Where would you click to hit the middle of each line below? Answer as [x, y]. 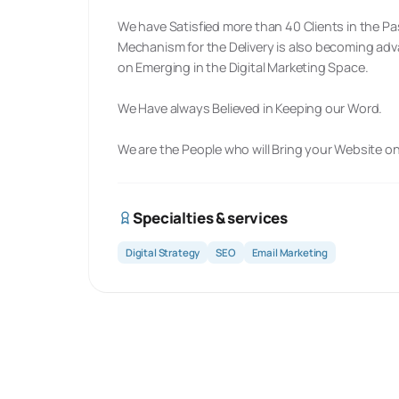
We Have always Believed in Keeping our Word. [250, 108]
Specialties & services [210, 218]
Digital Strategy [163, 252]
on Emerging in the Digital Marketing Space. [243, 67]
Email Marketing [290, 252]
